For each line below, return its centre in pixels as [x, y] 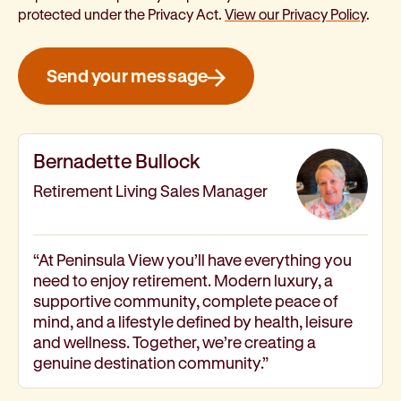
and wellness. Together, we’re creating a [175, 342]
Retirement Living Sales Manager [150, 191]
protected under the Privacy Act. [121, 14]
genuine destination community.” [151, 363]
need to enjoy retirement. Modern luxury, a [183, 281]
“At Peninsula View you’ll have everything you [192, 260]
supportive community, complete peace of [185, 301]
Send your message [128, 76]
